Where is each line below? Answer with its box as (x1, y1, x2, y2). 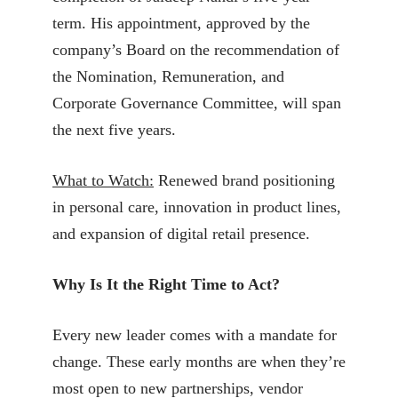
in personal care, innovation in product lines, (52, 197, 341, 216)
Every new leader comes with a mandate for (52, 325, 337, 344)
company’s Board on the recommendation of (52, 40, 339, 59)
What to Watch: (52, 171, 154, 189)
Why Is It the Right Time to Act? (52, 275, 280, 293)
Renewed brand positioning (154, 171, 335, 189)
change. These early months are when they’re (52, 352, 346, 370)
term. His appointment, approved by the (52, 13, 310, 32)
